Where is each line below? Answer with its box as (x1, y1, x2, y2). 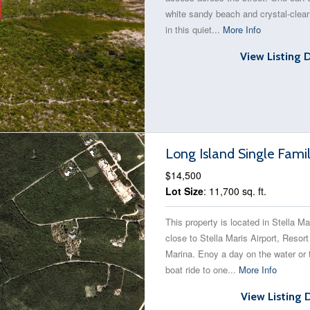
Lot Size (165, 184, 203, 198)
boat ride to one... (165, 263, 239, 276)
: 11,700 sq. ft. (203, 184, 266, 198)
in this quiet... (165, 23, 223, 36)
